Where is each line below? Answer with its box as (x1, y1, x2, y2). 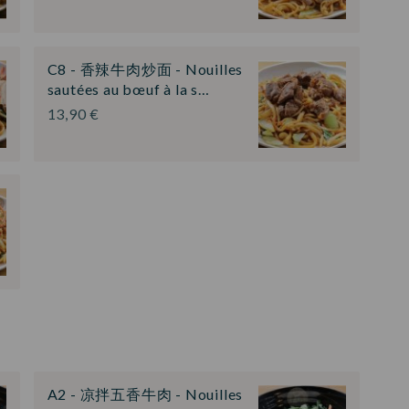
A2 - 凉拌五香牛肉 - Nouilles (47, 384, 244, 403)
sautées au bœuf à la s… (47, 79, 210, 98)
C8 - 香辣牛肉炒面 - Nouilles (47, 59, 244, 78)
